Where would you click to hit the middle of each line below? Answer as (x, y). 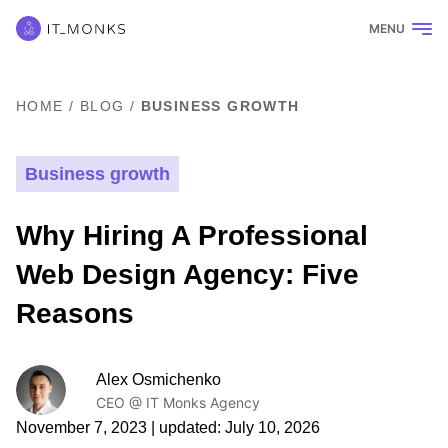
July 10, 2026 (272, 427)
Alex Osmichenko (158, 379)
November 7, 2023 (81, 427)
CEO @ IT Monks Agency (178, 402)
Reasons (75, 313)
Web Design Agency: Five (187, 274)
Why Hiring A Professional (192, 235)
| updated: (186, 427)
